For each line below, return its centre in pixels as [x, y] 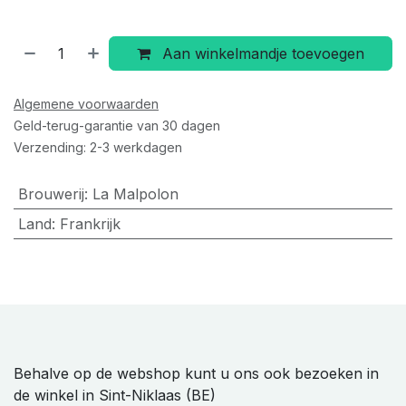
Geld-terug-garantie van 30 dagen [117, 125]
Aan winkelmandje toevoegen [261, 53]
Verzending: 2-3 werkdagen [98, 147]
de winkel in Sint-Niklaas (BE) [115, 395]
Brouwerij [51, 193]
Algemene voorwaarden [86, 103]
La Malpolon [135, 193]
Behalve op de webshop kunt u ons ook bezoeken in [196, 373]
